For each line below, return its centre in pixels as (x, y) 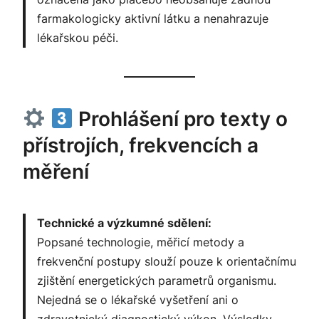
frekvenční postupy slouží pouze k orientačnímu (167, 262)
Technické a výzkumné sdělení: (124, 223)
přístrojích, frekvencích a (141, 146)
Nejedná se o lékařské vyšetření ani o (138, 300)
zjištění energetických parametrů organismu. (157, 281)
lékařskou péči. (78, 38)
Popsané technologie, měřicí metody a (141, 242)
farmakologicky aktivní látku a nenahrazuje (153, 19)
